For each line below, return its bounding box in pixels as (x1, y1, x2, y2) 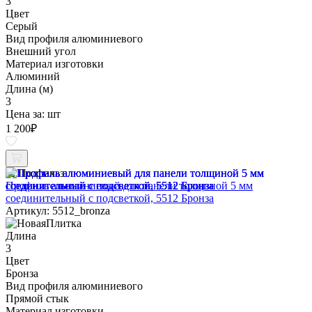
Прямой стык (6, 292, 69, 304)
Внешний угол (6, 45, 76, 57)
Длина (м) (6, 82, 53, 95)
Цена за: (6, 107, 47, 120)
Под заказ (18, 166, 64, 179)
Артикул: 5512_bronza (6, 204, 110, 217)
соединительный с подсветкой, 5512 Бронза (6, 192, 214, 204)
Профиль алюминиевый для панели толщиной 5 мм (6, 179, 253, 192)
